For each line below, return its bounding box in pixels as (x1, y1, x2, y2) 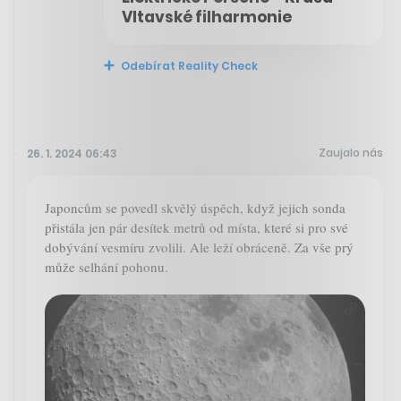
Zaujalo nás (319, 144, 383, 160)
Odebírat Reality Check (118, 57, 258, 73)
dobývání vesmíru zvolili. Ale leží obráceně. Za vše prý (45, 237, 354, 256)
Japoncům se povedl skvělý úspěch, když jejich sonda (45, 198, 346, 217)
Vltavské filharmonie (122, 5, 292, 28)
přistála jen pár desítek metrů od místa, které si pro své (45, 218, 348, 236)
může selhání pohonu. (45, 257, 168, 276)
